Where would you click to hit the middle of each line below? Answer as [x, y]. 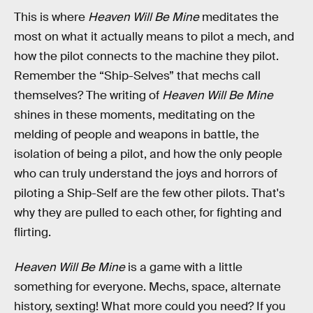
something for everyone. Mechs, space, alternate [147, 286]
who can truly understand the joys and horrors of [146, 173]
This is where [51, 17]
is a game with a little [184, 267]
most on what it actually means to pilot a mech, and [154, 36]
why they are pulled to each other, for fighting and [148, 212]
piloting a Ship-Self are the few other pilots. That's [150, 193]
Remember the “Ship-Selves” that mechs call [137, 75]
